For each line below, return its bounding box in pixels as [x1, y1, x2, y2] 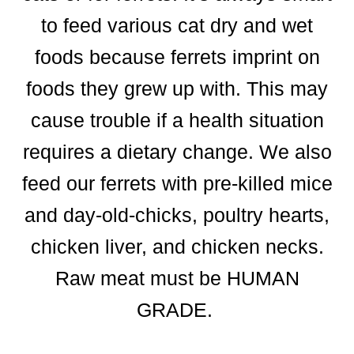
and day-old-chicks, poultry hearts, [24, 203, 330, 226]
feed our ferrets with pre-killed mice [21, 171, 333, 194]
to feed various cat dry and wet [41, 13, 313, 36]
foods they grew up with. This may [26, 77, 328, 100]
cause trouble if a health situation [30, 108, 324, 131]
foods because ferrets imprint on [34, 45, 320, 68]
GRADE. [136, 298, 218, 321]
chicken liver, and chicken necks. [30, 235, 324, 258]
